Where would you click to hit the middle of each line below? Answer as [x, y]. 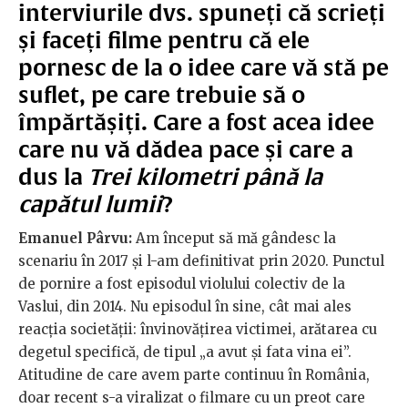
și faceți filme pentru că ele [164, 41]
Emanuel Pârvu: [75, 239]
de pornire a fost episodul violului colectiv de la [182, 284]
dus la [53, 177]
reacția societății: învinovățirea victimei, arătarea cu [198, 330]
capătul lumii [90, 204]
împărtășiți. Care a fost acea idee [196, 122]
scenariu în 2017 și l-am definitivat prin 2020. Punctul [201, 261]
